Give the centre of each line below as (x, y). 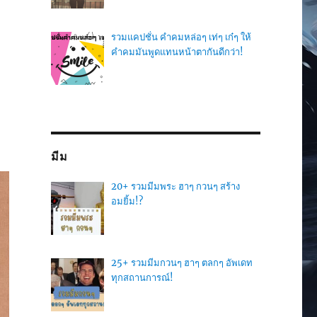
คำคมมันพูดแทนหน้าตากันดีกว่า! (177, 52)
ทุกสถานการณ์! (142, 278)
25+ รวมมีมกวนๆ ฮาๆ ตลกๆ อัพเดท (181, 263)
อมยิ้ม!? (127, 202)
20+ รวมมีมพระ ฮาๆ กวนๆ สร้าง (175, 187)
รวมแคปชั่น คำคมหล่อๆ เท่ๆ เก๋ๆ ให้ (181, 37)
